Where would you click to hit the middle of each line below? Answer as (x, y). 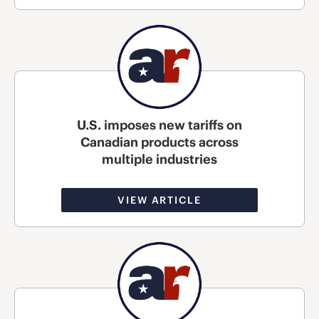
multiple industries (159, 159)
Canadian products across (159, 142)
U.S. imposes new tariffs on (159, 125)
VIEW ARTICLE (159, 200)
